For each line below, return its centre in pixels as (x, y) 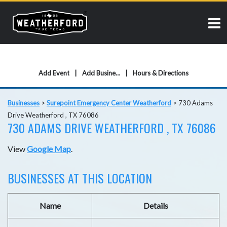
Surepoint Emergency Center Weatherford (109, 103)
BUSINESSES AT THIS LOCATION (80, 178)
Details (156, 206)
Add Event (54, 73)
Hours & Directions (161, 73)
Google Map (49, 149)
